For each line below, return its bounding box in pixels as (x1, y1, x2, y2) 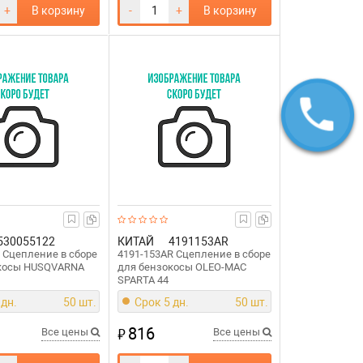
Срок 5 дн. (135, 296, 190, 309)
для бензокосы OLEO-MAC (117, 261, 247, 273)
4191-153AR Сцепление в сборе (117, 248, 271, 260)
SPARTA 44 (117, 274, 169, 286)
